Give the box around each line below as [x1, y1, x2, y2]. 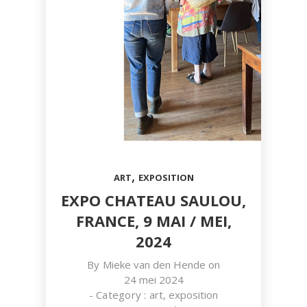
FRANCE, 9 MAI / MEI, [75, 210, 232, 231]
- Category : [88, 288, 149, 302]
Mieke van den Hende [102, 258, 206, 271]
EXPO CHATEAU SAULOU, [61, 190, 246, 210]
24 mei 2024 [123, 273, 184, 286]
